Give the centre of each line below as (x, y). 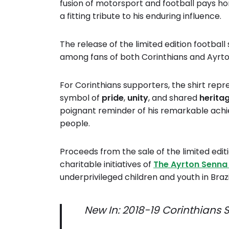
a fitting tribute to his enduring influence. (141, 16)
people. (75, 123)
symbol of (81, 98)
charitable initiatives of (107, 164)
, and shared (174, 98)
